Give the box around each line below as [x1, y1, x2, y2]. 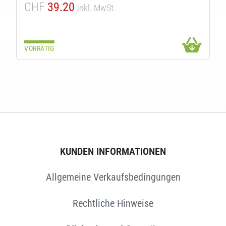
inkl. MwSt [77, 2, 114, 13]
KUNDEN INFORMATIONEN [60, 145, 166, 158]
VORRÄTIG [24, 44, 54, 53]
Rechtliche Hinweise [73, 197, 153, 209]
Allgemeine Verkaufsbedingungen [45, 171, 181, 184]
